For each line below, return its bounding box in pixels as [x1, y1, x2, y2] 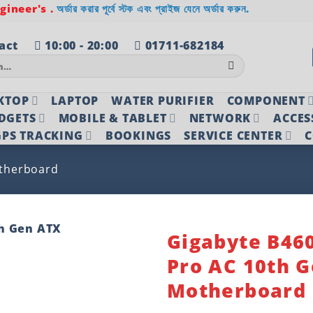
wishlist [91, 275, 136, 289]
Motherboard [167, 277, 306, 303]
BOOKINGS [105, 127, 172, 143]
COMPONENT [226, 92, 305, 108]
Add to [95, 262, 132, 276]
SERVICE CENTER [184, 127, 283, 143]
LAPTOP [51, 92, 99, 108]
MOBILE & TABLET [58, 110, 167, 126]
